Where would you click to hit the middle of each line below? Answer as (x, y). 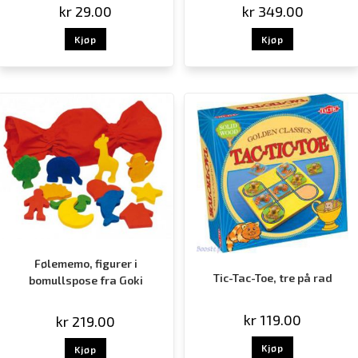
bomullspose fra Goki (86, 280)
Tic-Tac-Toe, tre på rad (272, 278)
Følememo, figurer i (86, 264)
